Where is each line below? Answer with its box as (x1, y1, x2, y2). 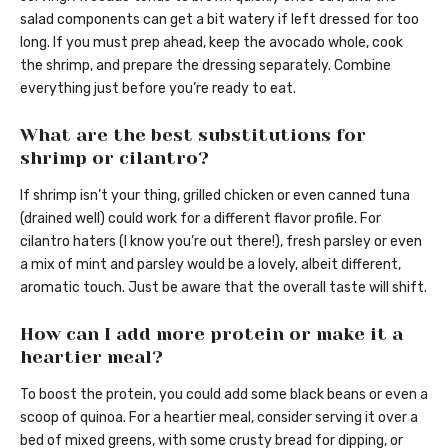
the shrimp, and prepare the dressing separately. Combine (20, 56, 391, 74)
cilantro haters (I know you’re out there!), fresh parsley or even (20, 232, 422, 250)
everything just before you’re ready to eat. (20, 79, 296, 97)
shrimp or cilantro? (20, 147, 209, 168)
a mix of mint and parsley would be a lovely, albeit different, (20, 255, 401, 273)
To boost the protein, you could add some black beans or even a (20, 386, 428, 404)
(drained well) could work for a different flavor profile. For (20, 209, 381, 227)
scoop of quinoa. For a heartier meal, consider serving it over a (20, 409, 418, 427)
